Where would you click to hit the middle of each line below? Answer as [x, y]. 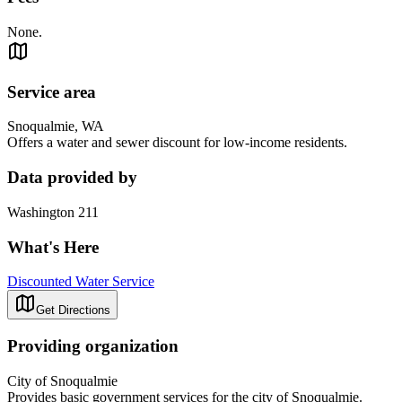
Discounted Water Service [81, 282]
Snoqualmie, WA [56, 127]
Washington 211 [53, 212]
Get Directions [73, 310]
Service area [52, 92]
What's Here [53, 247]
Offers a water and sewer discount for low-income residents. [177, 143]
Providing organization [93, 346]
